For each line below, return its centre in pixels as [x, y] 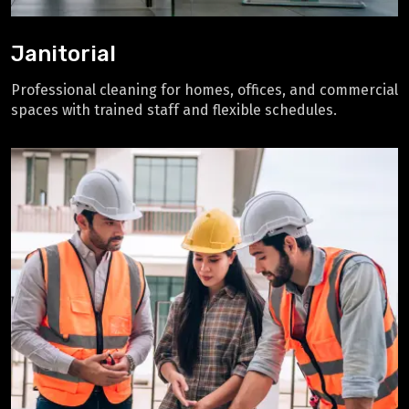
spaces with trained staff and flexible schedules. [174, 110]
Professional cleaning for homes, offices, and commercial [204, 89]
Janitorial [63, 53]
